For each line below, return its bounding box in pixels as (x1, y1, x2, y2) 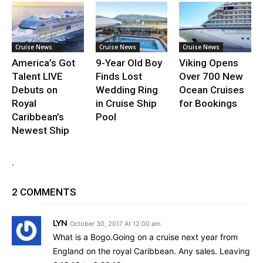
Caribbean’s (12, 110, 64, 123)
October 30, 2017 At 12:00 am (70, 219, 161, 228)
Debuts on (12, 83, 58, 96)
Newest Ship (12, 124, 69, 136)
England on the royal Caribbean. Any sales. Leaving (53, 245, 250, 256)
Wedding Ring (95, 83, 158, 96)
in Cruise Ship (95, 97, 157, 109)
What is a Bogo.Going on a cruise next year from (53, 231, 238, 242)
